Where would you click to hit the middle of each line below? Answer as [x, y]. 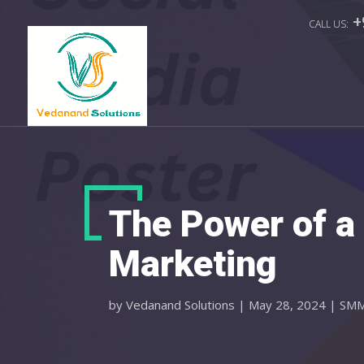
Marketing [193, 264]
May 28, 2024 [288, 305]
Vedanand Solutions [181, 305]
